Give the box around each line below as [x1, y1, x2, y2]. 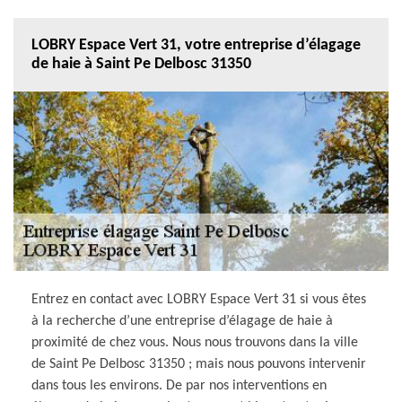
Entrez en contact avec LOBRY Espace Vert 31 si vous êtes [31, 292, 366, 307]
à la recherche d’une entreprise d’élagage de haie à [31, 313, 333, 328]
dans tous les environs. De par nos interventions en [31, 378, 327, 393]
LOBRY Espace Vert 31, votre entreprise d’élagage [31, 36, 361, 54]
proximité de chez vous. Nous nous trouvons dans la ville [31, 335, 358, 350]
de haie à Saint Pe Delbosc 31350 [31, 55, 251, 73]
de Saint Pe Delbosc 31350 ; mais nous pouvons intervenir [31, 356, 366, 371]
